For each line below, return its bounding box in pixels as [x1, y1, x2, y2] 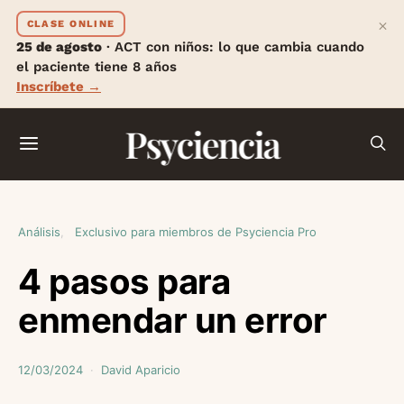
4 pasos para [18, 261, 231, 302]
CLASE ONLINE [26, 17, 115, 30]
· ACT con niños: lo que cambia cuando [102, 39, 364, 55]
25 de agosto [16, 39, 102, 55]
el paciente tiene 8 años [16, 59, 177, 75]
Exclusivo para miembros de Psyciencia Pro [75, 225, 317, 239]
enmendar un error [18, 299, 327, 341]
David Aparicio [101, 363, 180, 377]
